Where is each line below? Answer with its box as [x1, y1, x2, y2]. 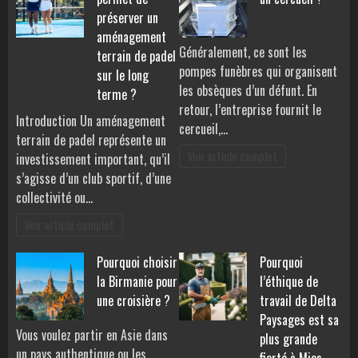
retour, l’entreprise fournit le [179, 100, 321, 120]
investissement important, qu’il [16, 149, 170, 169]
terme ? [97, 85, 137, 105]
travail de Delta [260, 291, 336, 311]
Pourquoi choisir [97, 253, 177, 272]
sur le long [97, 66, 149, 86]
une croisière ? [97, 291, 170, 311]
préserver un [97, 8, 158, 28]
